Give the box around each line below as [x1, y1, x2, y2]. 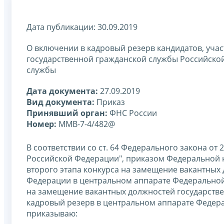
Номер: [26, 118, 56, 129]
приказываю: [26, 207, 77, 219]
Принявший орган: [26, 107, 107, 118]
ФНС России [107, 107, 157, 118]
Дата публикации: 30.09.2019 [26, 21, 137, 32]
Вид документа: [26, 96, 94, 107]
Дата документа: [26, 85, 98, 96]
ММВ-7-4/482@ [56, 118, 115, 129]
